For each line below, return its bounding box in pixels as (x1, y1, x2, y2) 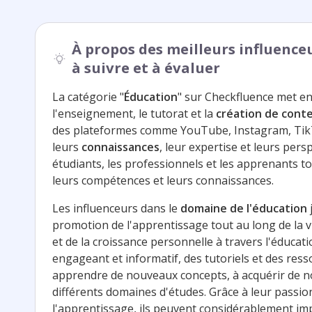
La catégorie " (52, 88, 124, 104)
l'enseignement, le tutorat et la (52, 105, 216, 121)
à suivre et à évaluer (72, 57, 220, 77)
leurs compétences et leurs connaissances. (52, 172, 274, 188)
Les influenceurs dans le (52, 200, 180, 216)
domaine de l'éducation (180, 200, 307, 216)
